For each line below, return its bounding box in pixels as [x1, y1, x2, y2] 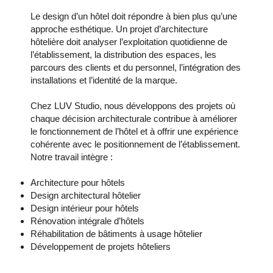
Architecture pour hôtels [30, 177, 125, 188]
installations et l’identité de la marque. [30, 74, 177, 85]
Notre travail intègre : [30, 151, 113, 162]
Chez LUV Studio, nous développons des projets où [30, 100, 235, 111]
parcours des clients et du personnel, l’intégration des [30, 62, 241, 73]
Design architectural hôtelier [30, 190, 141, 200]
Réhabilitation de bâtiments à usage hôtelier [30, 228, 202, 239]
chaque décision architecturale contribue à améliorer [30, 113, 237, 124]
